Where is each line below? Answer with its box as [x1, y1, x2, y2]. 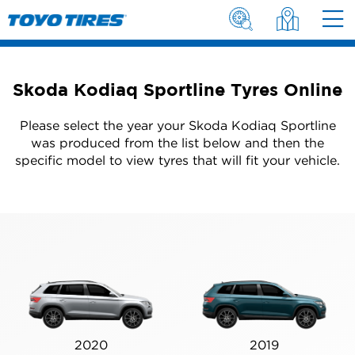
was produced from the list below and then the [31, 136, 324, 150]
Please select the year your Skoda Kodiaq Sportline [19, 118, 336, 132]
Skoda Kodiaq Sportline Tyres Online [13, 79, 342, 99]
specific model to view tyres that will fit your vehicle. [15, 153, 340, 167]
